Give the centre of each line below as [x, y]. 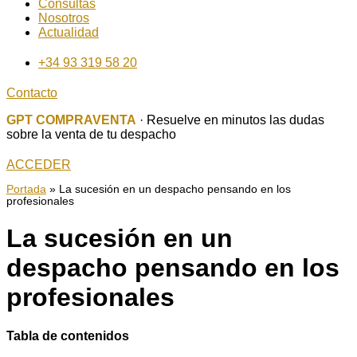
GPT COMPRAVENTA [71, 120]
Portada [26, 189]
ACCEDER [39, 165]
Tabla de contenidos [68, 336]
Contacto [32, 93]
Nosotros [64, 18]
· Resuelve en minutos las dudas [230, 120]
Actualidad [69, 32]
